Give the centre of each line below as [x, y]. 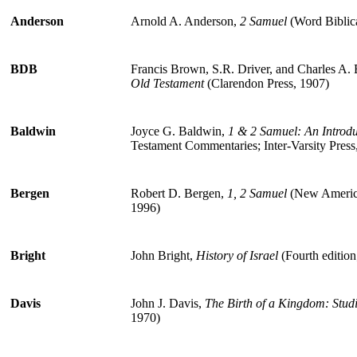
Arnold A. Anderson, [185, 21]
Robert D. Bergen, [179, 193]
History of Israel [237, 255]
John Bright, [163, 255]
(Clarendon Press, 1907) [267, 83]
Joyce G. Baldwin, [179, 131]
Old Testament [167, 83]
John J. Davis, [168, 303]
